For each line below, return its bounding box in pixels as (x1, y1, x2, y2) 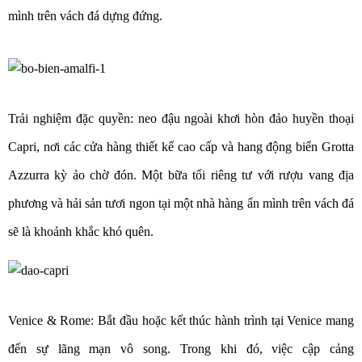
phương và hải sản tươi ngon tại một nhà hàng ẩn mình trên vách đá (7, 196, 355, 211)
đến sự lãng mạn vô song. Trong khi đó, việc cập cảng (7, 341, 355, 356)
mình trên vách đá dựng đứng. (7, 8, 166, 23)
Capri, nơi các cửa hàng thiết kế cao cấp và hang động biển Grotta (7, 140, 355, 154)
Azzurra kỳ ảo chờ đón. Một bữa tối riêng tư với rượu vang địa (7, 168, 355, 183)
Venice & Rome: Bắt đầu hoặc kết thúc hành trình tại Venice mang (7, 313, 355, 327)
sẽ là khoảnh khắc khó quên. (7, 225, 154, 239)
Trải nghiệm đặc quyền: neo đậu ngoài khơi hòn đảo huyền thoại (7, 112, 355, 126)
